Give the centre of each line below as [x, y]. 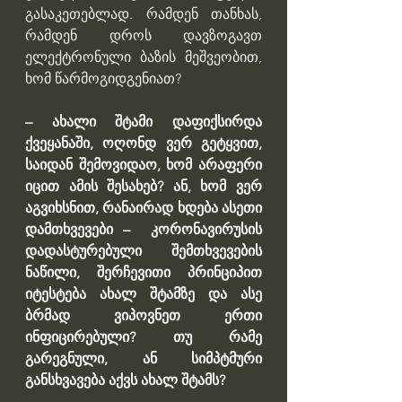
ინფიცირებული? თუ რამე [144, 337]
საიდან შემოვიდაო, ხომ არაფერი [144, 165]
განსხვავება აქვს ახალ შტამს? [125, 380]
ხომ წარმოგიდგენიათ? [103, 79]
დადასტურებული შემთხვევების [144, 251]
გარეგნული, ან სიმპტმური [144, 359]
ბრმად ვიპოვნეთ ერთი [144, 316]
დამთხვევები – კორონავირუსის [144, 230]
